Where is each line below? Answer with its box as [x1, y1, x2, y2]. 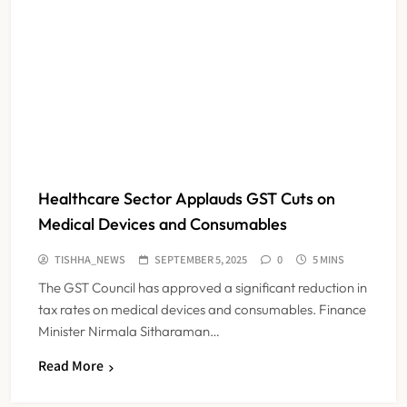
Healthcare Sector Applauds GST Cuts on [38, 188, 335, 210]
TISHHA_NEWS [55, 252, 125, 267]
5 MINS [313, 252, 344, 267]
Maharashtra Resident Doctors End [147, 372, 382, 392]
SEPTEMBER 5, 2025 [154, 252, 247, 267]
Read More [38, 356, 104, 375]
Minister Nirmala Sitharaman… [38, 323, 220, 341]
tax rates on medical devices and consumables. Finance [38, 301, 366, 319]
